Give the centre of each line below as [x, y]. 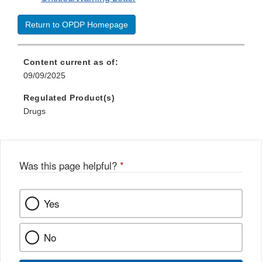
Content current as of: [71, 62]
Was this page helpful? [70, 166]
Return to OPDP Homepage [77, 25]
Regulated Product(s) [69, 98]
